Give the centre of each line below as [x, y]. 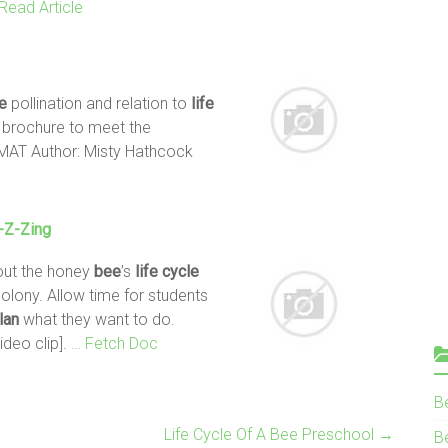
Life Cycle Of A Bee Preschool [271, 434]
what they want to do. [97, 319]
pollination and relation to [99, 103]
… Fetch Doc [114, 343]
